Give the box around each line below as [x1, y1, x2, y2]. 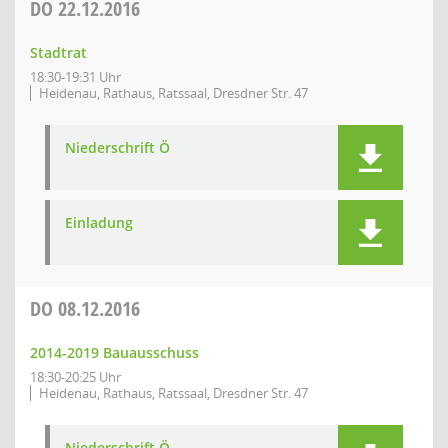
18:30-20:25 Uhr [30, 368, 121, 386]
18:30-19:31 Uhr [30, 68, 121, 86]
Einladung [65, 213, 133, 232]
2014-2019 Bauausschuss [30, 343, 199, 362]
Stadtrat [30, 43, 87, 62]
